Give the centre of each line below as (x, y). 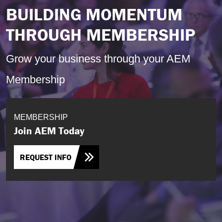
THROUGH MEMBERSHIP (101, 34)
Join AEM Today (49, 131)
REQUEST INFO (46, 157)
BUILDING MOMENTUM (94, 14)
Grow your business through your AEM (98, 59)
